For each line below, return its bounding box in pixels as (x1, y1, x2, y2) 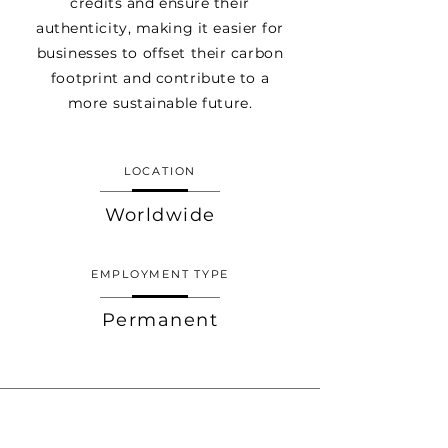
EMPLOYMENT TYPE (90, 267, 230, 281)
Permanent (102, 309, 218, 331)
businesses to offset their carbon (36, 44, 284, 62)
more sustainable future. (67, 94, 253, 112)
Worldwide (104, 204, 216, 226)
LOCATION (123, 164, 197, 178)
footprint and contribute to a (50, 69, 270, 87)
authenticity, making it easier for (35, 19, 285, 37)
